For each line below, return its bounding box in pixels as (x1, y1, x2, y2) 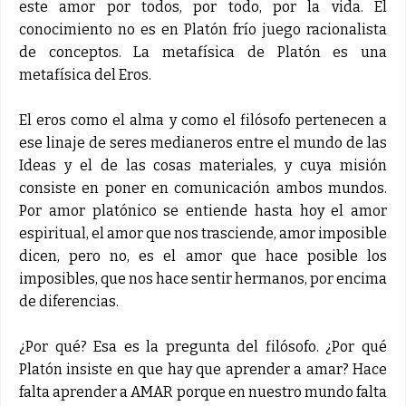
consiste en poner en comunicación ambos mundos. (19, 179, 387, 197)
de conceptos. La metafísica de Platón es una (19, 43, 387, 61)
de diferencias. (19, 292, 119, 310)
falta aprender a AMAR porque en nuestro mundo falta (19, 382, 387, 401)
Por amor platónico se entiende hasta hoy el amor (19, 201, 387, 219)
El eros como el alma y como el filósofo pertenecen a (19, 111, 387, 129)
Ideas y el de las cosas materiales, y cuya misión (19, 156, 387, 174)
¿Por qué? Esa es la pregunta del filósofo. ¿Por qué (19, 337, 387, 355)
